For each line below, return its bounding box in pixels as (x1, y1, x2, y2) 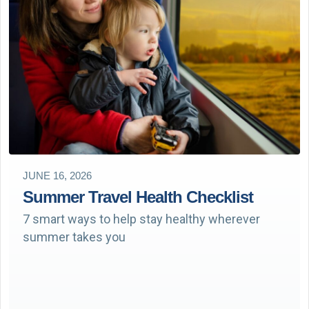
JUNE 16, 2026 (23, 170, 92, 182)
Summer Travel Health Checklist (23, 188, 253, 207)
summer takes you (23, 230, 126, 245)
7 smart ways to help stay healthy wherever (23, 212, 260, 227)
